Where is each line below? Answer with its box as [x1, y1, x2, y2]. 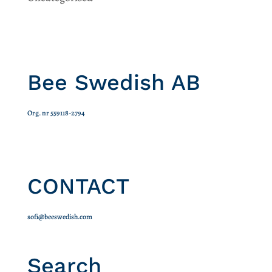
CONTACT [27, 174, 129, 200]
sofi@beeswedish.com [27, 212, 92, 222]
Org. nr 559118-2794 [27, 107, 85, 118]
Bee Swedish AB [27, 69, 200, 95]
